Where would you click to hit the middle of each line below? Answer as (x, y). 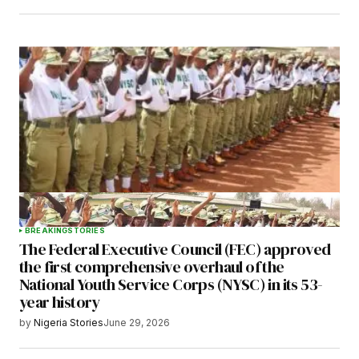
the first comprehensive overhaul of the (152, 267)
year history (60, 303)
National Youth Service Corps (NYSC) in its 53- (171, 285)
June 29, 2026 (137, 323)
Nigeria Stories (69, 323)
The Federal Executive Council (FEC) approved (175, 250)
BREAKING (46, 231)
